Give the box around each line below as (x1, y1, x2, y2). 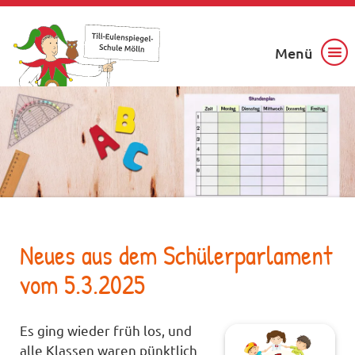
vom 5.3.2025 (20, 267, 146, 303)
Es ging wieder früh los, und (20, 321, 193, 338)
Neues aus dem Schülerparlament (20, 238, 333, 273)
